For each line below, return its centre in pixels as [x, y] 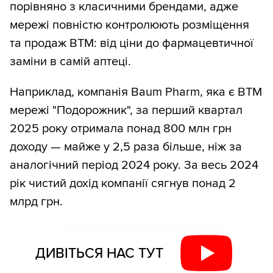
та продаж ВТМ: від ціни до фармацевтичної [132, 44]
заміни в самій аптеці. [70, 62]
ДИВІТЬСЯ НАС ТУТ [99, 253]
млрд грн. [36, 202]
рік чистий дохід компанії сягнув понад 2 [123, 184]
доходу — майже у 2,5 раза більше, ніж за [126, 147]
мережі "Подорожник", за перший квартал [126, 111]
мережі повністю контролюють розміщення [129, 25]
